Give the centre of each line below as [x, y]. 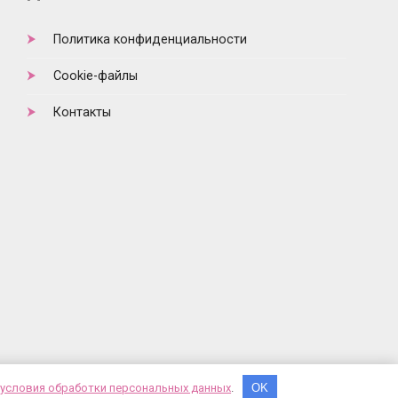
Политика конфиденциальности [151, 40]
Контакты [83, 113]
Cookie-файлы [96, 76]
